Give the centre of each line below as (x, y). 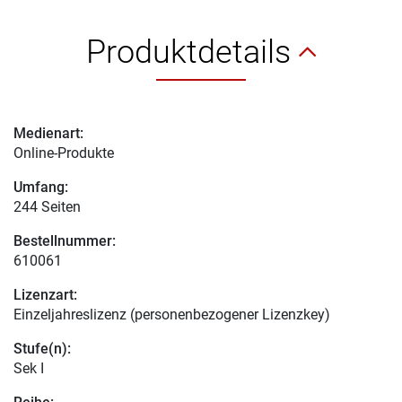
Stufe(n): (42, 348)
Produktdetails (192, 52)
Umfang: (41, 187)
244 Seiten (47, 206)
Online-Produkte (64, 153)
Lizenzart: (45, 294)
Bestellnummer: (65, 240)
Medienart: (48, 133)
